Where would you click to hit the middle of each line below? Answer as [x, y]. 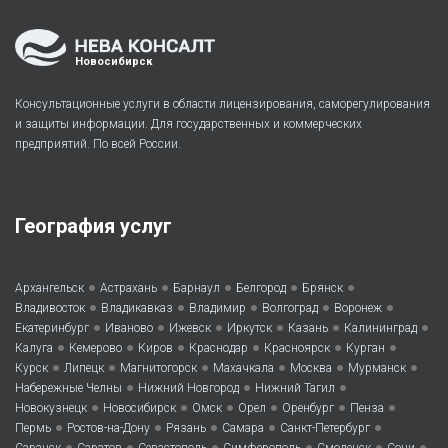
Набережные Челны [68, 388]
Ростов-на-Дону [108, 428]
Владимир [217, 308]
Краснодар [218, 348]
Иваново [129, 328]
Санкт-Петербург [325, 428]
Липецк [84, 368]
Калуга [34, 348]
